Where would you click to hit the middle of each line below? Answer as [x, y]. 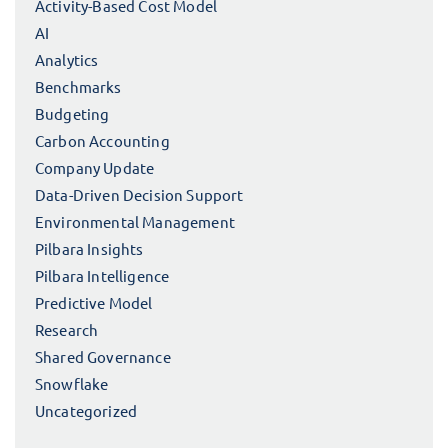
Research [67, 330]
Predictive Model [94, 303]
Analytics [67, 60]
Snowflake [72, 384]
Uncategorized [86, 411]
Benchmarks [78, 87]
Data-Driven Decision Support [139, 195]
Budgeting [72, 114]
